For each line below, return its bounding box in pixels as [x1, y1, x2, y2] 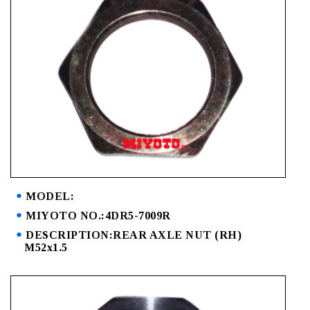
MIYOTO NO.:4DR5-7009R [26, 210, 171, 222]
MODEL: [26, 190, 74, 203]
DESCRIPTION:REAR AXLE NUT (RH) [26, 229, 241, 241]
